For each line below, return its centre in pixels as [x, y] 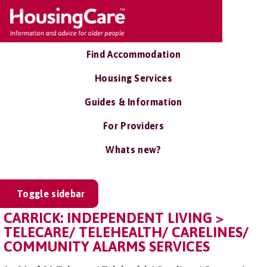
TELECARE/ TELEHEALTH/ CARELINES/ [126, 232]
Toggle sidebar [51, 194]
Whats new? [133, 150]
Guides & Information [133, 102]
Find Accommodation [133, 54]
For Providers [133, 126]
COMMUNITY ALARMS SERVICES [107, 246]
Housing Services [133, 78]
